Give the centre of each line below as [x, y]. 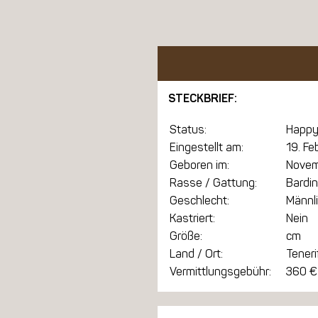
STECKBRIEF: [203, 98]
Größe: [186, 236]
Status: [188, 130]
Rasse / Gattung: [213, 183]
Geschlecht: [199, 201]
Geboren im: [199, 165]
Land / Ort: [196, 254]
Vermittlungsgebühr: [220, 272]
